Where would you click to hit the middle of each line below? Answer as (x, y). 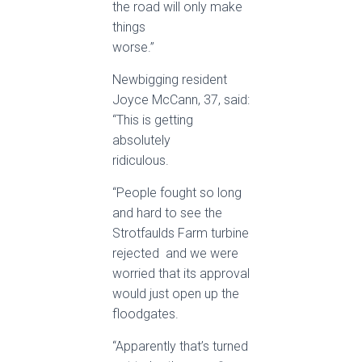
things (129, 27)
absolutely (141, 140)
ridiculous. (141, 160)
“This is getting (153, 120)
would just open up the (176, 294)
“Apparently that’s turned (180, 346)
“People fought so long (177, 193)
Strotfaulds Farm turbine (181, 233)
